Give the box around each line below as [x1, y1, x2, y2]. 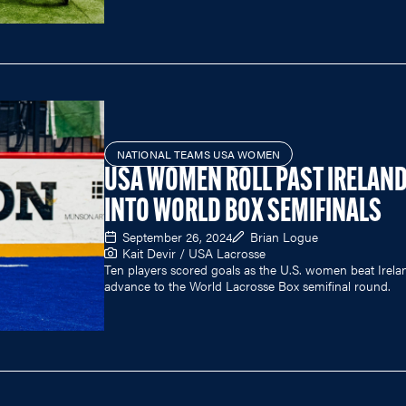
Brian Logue [250, 227, 318, 246]
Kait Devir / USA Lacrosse [122, 243, 266, 262]
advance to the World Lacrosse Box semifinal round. [104, 275, 391, 295]
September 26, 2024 [122, 227, 232, 246]
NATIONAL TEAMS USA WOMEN [117, 145, 280, 162]
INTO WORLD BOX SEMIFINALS [104, 196, 382, 229]
